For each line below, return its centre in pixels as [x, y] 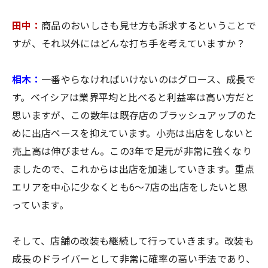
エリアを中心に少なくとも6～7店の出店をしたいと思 [130, 187]
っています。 [40, 205]
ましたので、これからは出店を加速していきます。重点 [133, 169]
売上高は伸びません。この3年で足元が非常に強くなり [132, 151]
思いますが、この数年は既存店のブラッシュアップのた [134, 115]
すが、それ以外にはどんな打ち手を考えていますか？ [129, 44]
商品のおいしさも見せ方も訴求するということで [149, 26]
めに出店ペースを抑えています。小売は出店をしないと [133, 133]
